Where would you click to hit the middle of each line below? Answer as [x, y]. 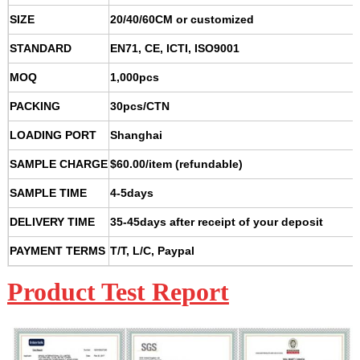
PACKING [35, 106]
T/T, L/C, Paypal [152, 251]
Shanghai [136, 135]
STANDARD [40, 49]
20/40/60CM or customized [182, 20]
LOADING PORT [53, 135]
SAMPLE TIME [48, 193]
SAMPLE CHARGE [58, 164]
